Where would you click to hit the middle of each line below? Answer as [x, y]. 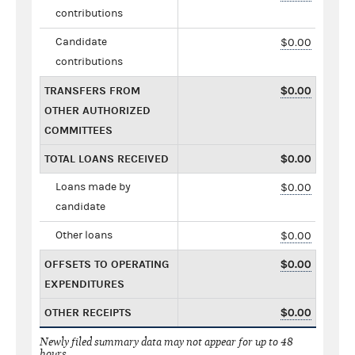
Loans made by [93, 187]
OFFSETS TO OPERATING [107, 264]
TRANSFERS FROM [92, 90]
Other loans [84, 235]
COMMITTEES [78, 130]
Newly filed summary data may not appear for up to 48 [166, 342]
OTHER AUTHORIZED [97, 110]
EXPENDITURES [84, 284]
